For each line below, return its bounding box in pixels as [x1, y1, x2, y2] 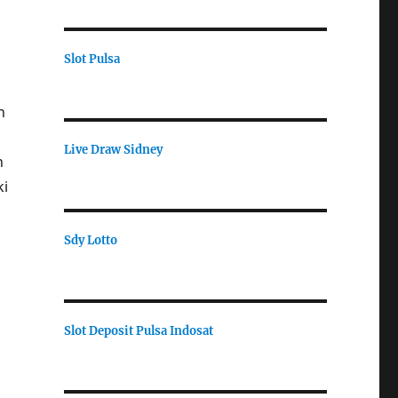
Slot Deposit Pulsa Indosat [63, 322, 213, 338]
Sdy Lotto [63, 232, 117, 248]
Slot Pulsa [63, 51, 120, 67]
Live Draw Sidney [63, 141, 163, 157]
